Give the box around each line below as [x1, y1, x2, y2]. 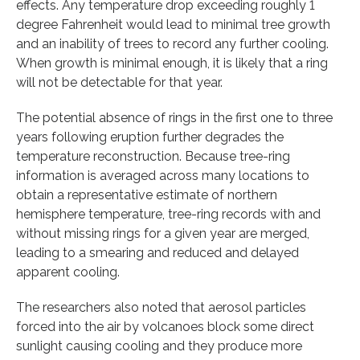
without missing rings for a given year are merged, [16, 225, 309, 241]
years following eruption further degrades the [16, 129, 284, 145]
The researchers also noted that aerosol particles [16, 299, 306, 315]
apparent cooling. [16, 264, 120, 280]
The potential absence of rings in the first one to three [16, 109, 333, 125]
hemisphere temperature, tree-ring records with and [16, 206, 321, 222]
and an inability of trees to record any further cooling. [16, 35, 329, 51]
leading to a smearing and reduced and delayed [16, 244, 299, 260]
